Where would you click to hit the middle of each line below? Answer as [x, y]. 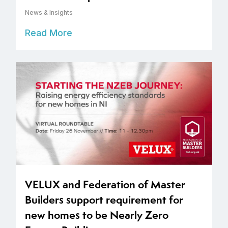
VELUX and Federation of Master [105, 185]
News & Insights [49, 13]
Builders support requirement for [104, 200]
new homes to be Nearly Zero [97, 215]
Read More [49, 33]
